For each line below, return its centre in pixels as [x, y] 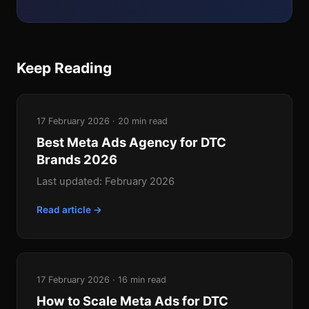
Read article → [69, 210]
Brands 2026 [77, 160]
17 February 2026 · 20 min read [102, 121]
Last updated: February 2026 [106, 182]
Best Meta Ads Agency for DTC [131, 142]
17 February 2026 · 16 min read [101, 280]
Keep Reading [64, 68]
